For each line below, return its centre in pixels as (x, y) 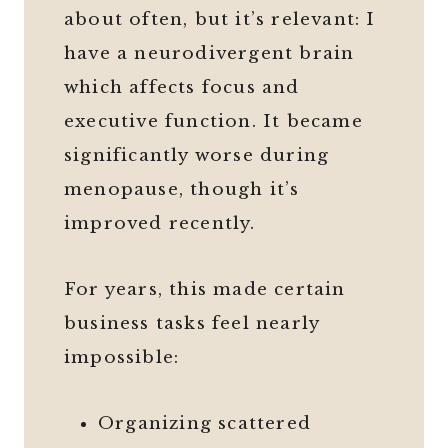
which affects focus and (182, 88)
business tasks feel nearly (192, 324)
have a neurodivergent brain (209, 54)
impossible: (122, 358)
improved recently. (160, 224)
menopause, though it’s (182, 190)
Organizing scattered (204, 424)
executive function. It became (213, 122)
